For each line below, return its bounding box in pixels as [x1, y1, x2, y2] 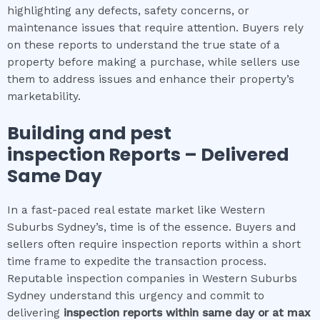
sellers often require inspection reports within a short [7, 237, 301, 251]
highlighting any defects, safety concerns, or [7, 4, 249, 17]
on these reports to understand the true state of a [7, 38, 280, 51]
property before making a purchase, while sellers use [7, 55, 300, 69]
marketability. [7, 89, 81, 103]
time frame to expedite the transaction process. [7, 254, 266, 268]
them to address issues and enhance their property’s [7, 72, 294, 86]
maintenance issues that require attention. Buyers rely [7, 21, 304, 34]
